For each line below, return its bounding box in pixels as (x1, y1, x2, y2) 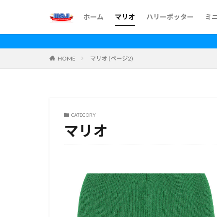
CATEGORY (71, 112, 96, 118)
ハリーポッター (146, 13, 194, 21)
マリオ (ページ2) (90, 55, 133, 62)
